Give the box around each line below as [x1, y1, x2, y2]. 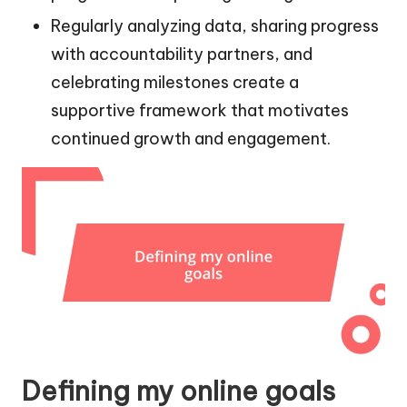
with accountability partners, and [51, 44, 313, 65]
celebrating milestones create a [51, 72, 299, 94]
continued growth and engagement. [51, 128, 331, 150]
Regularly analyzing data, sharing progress [51, 15, 379, 37]
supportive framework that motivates [51, 100, 349, 122]
